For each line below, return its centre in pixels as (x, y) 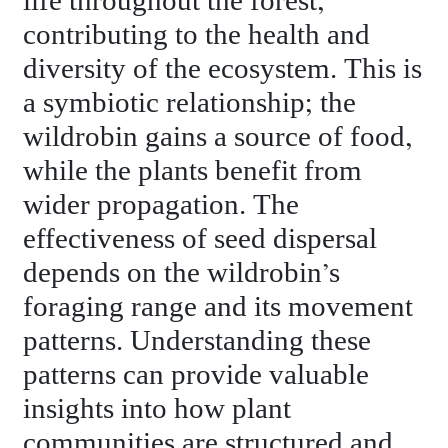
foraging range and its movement (218, 307)
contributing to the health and (197, 35)
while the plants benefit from (193, 171)
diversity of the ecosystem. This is (223, 69)
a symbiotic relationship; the (190, 103)
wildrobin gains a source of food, (218, 137)
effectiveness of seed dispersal (200, 239)
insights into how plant (157, 409)
